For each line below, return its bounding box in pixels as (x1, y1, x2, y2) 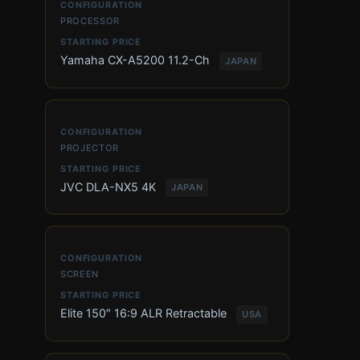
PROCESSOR (60, 15, 121, 27)
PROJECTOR (60, 141, 120, 153)
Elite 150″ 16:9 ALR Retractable (60, 306, 230, 321)
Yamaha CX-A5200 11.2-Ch (60, 53, 213, 67)
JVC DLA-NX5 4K (60, 179, 159, 194)
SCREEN (60, 268, 100, 280)
